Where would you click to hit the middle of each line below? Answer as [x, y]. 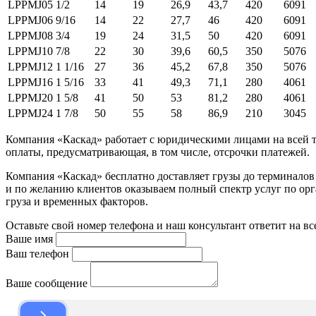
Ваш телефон [37, 254]
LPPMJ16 [30, 83]
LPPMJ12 [30, 67]
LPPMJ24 [30, 114]
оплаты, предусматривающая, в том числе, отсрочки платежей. [158, 152]
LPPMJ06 [30, 20]
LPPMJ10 [30, 51]
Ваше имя [29, 239]
